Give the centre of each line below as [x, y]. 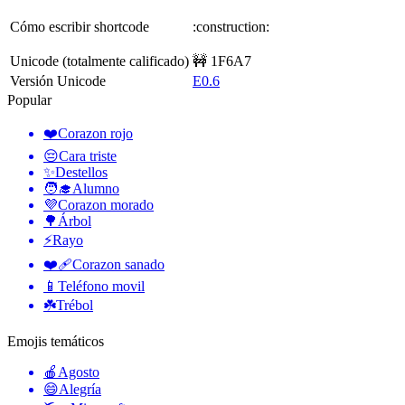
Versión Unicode [58, 80]
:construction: [231, 26]
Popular [29, 99]
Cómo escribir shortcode [80, 26]
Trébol [75, 305]
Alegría [80, 389]
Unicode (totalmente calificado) [99, 61]
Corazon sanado [118, 264]
